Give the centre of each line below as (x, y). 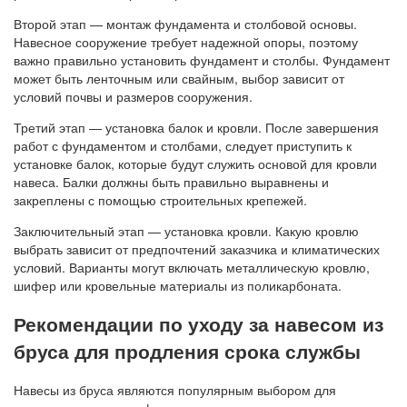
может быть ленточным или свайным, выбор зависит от (179, 79)
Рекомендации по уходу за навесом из (199, 324)
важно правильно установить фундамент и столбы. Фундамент (202, 60)
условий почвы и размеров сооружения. (133, 97)
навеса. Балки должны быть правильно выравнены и (171, 182)
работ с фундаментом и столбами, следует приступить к (183, 146)
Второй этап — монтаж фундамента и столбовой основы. (185, 24)
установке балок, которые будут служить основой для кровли (195, 164)
